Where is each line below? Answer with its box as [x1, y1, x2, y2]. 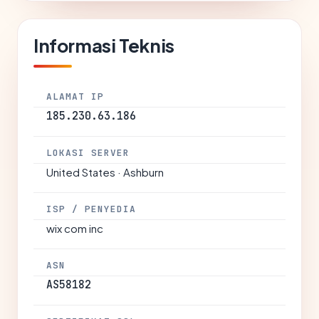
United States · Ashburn [46, 165, 164, 179]
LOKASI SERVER [46, 147, 130, 159]
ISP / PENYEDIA [46, 203, 137, 215]
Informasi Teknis [33, 33, 174, 57]
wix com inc [46, 221, 103, 235]
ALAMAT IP [46, 90, 105, 103]
